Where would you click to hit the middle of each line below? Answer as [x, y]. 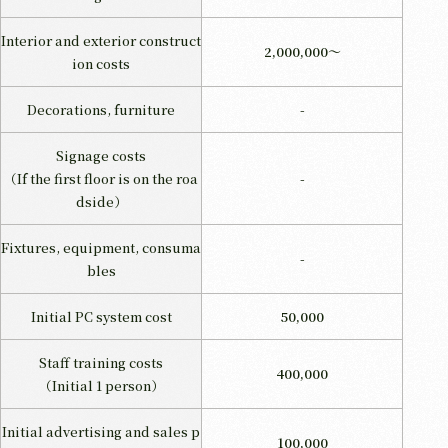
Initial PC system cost [101, 316]
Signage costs [101, 155]
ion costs [101, 63]
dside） [101, 201]
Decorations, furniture [101, 109]
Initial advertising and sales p [101, 431]
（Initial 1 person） [101, 385]
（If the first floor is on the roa [101, 178]
